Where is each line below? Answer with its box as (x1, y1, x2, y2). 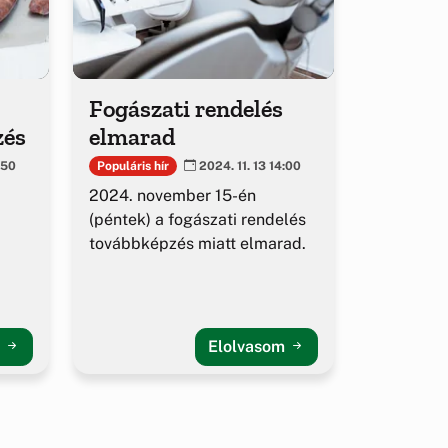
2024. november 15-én (89, 186, 256, 206)
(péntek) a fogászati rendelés (89, 210, 306, 230)
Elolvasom (208, 337, 289, 357)
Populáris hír (96, 158, 169, 173)
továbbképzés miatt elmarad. (89, 234, 306, 254)
